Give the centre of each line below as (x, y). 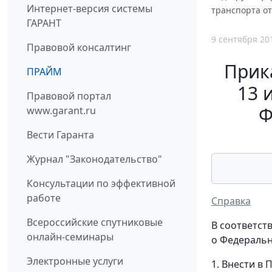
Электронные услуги (75, 261)
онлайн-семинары (70, 237)
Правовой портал (69, 96)
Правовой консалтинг (79, 48)
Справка (231, 201)
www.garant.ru (61, 111)
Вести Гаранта (60, 135)
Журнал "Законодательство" (94, 159)
